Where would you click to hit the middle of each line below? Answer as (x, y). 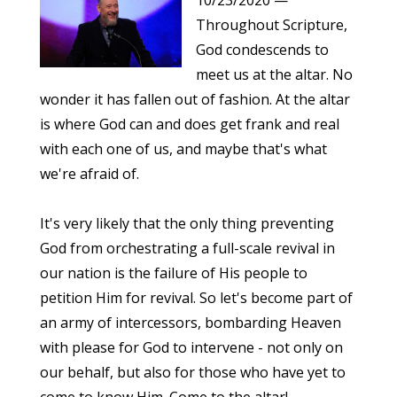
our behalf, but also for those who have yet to (192, 372)
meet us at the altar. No (274, 74)
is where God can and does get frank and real (189, 124)
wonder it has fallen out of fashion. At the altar (195, 99)
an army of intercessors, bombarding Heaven (190, 323)
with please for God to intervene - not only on (191, 347)
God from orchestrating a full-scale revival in (187, 248)
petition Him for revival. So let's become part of (196, 298)
